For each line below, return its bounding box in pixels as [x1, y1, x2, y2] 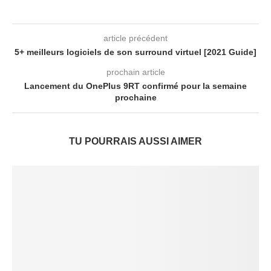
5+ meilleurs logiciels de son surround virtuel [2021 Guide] [15, 47, 256, 57]
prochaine [114, 93, 157, 102]
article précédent [103, 33, 168, 43]
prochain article [106, 67, 165, 77]
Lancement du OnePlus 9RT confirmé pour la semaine [24, 81, 247, 91]
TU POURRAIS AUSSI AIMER [69, 136, 202, 146]
